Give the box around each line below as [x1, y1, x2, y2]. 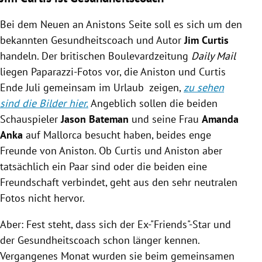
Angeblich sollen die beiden [88, 96, 218, 110]
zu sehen [184, 80, 224, 94]
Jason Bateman [61, 112, 129, 126]
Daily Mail [191, 49, 236, 63]
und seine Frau [129, 112, 202, 126]
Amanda [202, 112, 239, 126]
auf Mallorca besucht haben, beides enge [23, 127, 211, 142]
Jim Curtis [184, 33, 229, 47]
